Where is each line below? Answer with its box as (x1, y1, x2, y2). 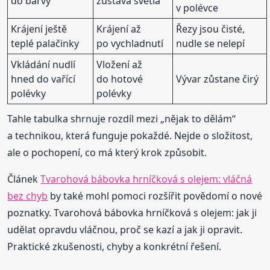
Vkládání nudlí (11, 57, 76, 71)
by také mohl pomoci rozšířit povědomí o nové (48, 189, 263, 202)
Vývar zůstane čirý (176, 72, 259, 86)
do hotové (96, 72, 143, 86)
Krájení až (96, 22, 142, 36)
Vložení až (96, 57, 143, 71)
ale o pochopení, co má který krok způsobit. (7, 145, 207, 159)
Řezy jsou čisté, (176, 22, 245, 36)
